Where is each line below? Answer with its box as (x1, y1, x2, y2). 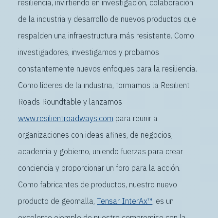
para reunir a (113, 113, 158, 123)
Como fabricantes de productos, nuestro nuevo (18, 180, 177, 189)
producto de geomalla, (18, 196, 97, 206)
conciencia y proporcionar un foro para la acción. (18, 163, 181, 173)
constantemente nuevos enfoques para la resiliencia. (18, 64, 197, 73)
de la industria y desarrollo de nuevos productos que (18, 14, 196, 24)
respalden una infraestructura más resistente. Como (18, 31, 194, 40)
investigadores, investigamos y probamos (18, 47, 159, 57)
